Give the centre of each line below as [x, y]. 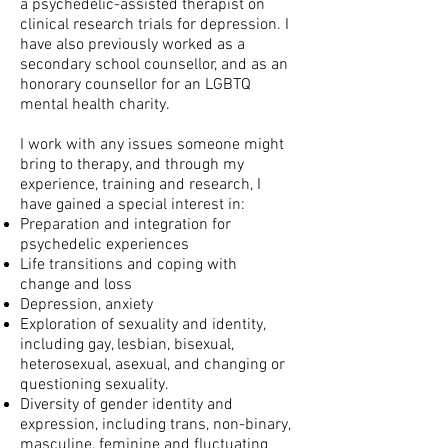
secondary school [82, 65]
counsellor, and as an [216, 65]
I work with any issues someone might [152, 145]
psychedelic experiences [104, 245]
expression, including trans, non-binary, [155, 425]
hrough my [207, 165]
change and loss [76, 285]
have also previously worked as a [132, 45]
